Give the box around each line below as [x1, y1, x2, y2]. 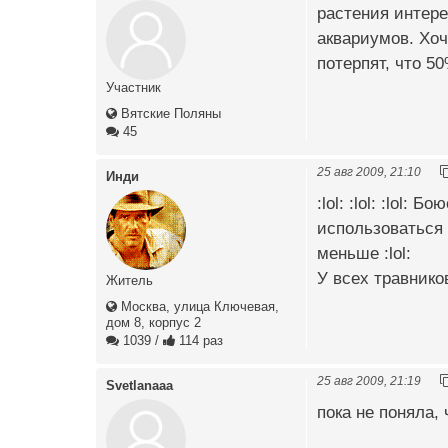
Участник [106, 79, 161, 95]
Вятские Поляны [117, 105, 221, 121]
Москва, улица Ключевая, [117, 298, 279, 314]
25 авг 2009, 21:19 [317, 373, 421, 387]
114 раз [175, 332, 223, 348]
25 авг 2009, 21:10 [317, 164, 421, 178]
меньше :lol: [317, 244, 411, 264]
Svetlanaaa [106, 377, 173, 393]
